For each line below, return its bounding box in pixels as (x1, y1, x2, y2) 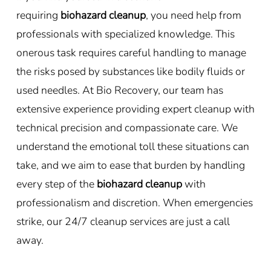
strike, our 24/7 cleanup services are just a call (16, 214, 230, 229)
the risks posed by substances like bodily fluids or (16, 64, 245, 79)
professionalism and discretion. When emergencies (16, 195, 253, 210)
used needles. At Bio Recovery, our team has (16, 82, 223, 97)
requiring (16, 7, 58, 22)
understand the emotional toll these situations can (16, 139, 249, 154)
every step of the (16, 176, 94, 191)
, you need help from (145, 7, 241, 22)
